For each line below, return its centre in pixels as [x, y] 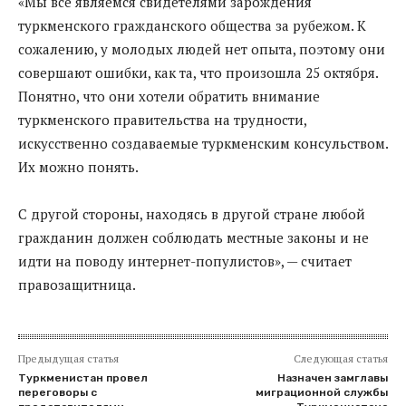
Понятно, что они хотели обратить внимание [169, 96]
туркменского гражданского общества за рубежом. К [192, 25]
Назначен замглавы [332, 377]
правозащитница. [77, 284]
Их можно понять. [78, 166]
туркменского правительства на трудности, [162, 119]
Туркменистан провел [83, 377]
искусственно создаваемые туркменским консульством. [203, 143]
